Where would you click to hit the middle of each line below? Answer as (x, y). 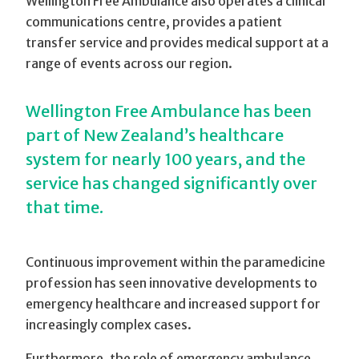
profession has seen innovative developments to (171, 283)
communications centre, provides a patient (154, 22)
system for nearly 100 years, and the (165, 159)
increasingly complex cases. (109, 325)
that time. (65, 207)
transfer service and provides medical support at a (177, 42)
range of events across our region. (129, 63)
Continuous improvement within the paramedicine (175, 262)
